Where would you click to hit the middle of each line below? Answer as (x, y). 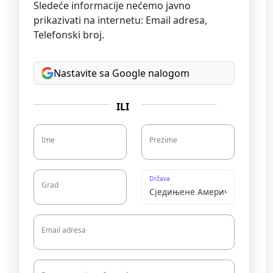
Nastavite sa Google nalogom (122, 73)
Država (160, 178)
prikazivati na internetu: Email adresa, (120, 20)
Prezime (163, 140)
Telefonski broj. (69, 34)
